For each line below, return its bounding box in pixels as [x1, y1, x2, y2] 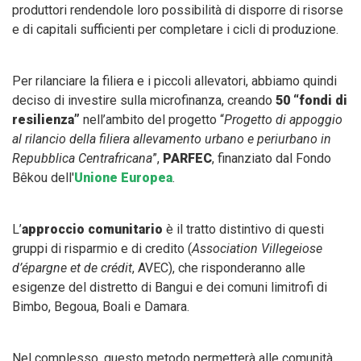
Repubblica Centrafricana [12, 151, 152, 167]
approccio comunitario [22, 222, 166, 238]
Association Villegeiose [192, 241, 322, 257]
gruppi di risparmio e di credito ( [12, 241, 192, 257]
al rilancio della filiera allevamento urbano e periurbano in [12, 131, 331, 147]
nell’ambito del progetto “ [83, 112, 224, 128]
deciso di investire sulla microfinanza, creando [12, 93, 276, 109]
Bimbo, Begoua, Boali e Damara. [12, 299, 189, 315]
